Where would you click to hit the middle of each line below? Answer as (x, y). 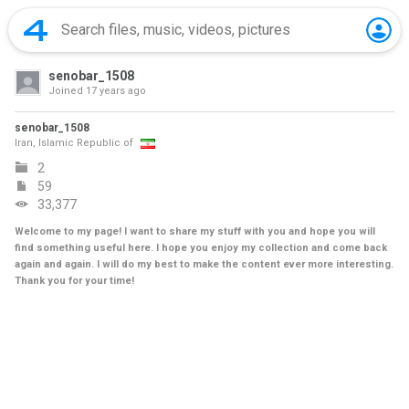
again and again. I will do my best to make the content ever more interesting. (204, 264)
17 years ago (115, 91)
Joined (66, 91)
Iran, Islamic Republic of (74, 143)
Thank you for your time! (74, 281)
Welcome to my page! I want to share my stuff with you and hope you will (195, 231)
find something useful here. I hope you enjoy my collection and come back (201, 248)
